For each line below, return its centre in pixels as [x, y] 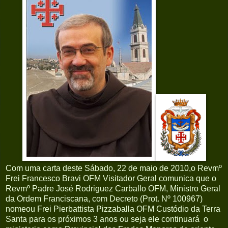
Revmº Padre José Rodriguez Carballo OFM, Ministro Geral [113, 189]
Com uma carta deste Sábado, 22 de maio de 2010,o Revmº [114, 168]
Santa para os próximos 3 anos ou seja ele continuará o [107, 219]
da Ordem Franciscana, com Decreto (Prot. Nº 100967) [104, 199]
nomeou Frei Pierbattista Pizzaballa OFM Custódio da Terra [113, 209]
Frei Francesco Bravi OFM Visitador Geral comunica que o [111, 179]
